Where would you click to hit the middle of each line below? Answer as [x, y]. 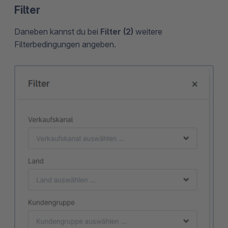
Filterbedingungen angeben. [65, 44]
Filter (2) [117, 31]
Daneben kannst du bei [57, 31]
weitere [148, 31]
